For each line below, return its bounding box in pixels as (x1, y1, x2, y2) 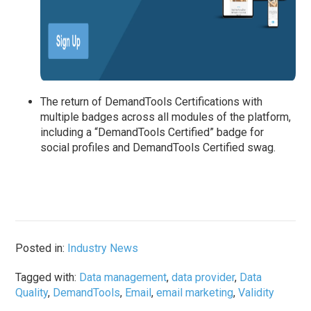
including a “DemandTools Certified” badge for (40, 126, 264, 140)
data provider (171, 271, 235, 285)
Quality (15, 286, 49, 300)
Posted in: (15, 242, 68, 255)
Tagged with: (15, 271, 80, 285)
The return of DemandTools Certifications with (40, 95, 263, 109)
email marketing (156, 286, 234, 300)
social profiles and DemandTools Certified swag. (40, 141, 276, 155)
